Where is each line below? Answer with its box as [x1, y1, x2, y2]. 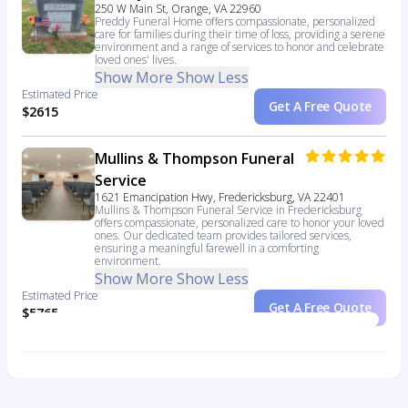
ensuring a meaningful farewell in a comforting [95, 240, 319, 257]
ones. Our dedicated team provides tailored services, [95, 228, 352, 244]
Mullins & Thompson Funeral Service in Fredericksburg [95, 202, 362, 219]
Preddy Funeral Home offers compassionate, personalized [95, 14, 375, 30]
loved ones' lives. [95, 52, 177, 68]
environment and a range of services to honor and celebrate [95, 39, 384, 56]
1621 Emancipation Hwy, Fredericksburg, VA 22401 [95, 189, 345, 206]
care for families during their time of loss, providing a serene [95, 26, 385, 43]
